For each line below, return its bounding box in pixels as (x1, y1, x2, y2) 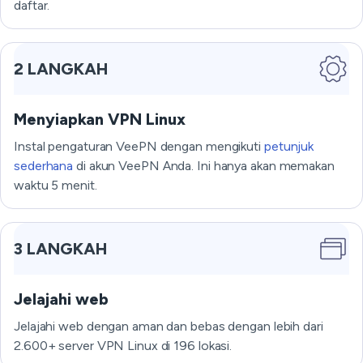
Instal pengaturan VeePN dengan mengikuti (14, 139, 264, 154)
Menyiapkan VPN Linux (14, 109, 186, 129)
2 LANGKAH (14, 59, 108, 79)
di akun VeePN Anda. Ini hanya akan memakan (73, 158, 335, 173)
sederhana (14, 158, 74, 173)
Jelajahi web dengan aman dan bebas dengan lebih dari (14, 318, 323, 334)
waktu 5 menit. (14, 177, 97, 193)
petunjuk (263, 139, 314, 154)
